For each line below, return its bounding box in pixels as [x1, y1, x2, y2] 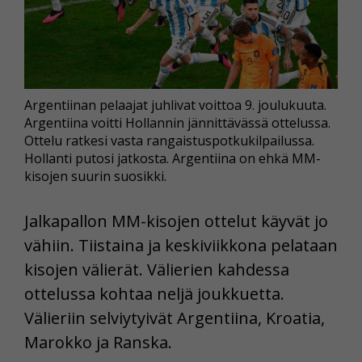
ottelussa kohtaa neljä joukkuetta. [24, 282, 284, 305]
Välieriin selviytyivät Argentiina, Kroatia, [24, 306, 325, 329]
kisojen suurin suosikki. [24, 166, 166, 185]
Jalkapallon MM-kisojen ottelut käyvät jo [24, 209, 328, 232]
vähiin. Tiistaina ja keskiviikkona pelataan [24, 234, 338, 256]
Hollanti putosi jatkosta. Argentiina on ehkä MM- [24, 149, 321, 167]
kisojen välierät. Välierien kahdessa [24, 258, 289, 280]
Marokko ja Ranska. [24, 330, 172, 353]
